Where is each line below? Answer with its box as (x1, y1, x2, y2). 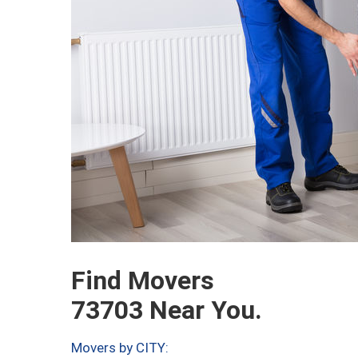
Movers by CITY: (71, 340, 169, 356)
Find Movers (71, 265, 214, 296)
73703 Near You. (71, 295, 262, 325)
